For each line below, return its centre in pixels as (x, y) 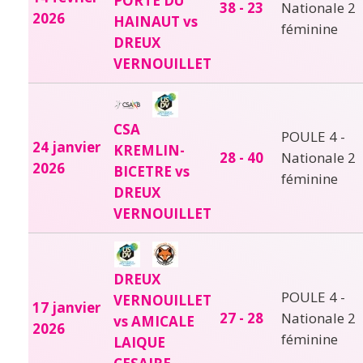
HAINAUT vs (156, 21)
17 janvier (66, 307)
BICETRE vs (152, 171)
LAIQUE (139, 342)
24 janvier (66, 147)
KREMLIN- (149, 150)
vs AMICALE (154, 321)
